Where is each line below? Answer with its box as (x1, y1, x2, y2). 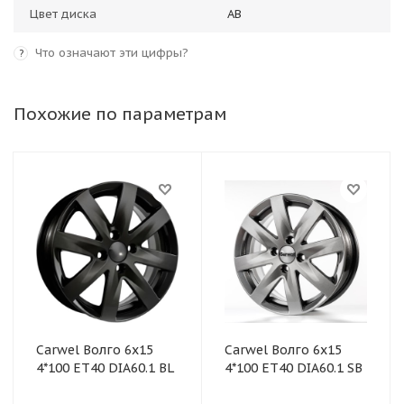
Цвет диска (30, 5, 96, 22)
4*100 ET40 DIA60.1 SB (225, 359, 363, 376)
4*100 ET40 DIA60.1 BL (36, 359, 174, 376)
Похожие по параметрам (14, 102, 226, 124)
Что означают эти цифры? (35, 44, 188, 60)
